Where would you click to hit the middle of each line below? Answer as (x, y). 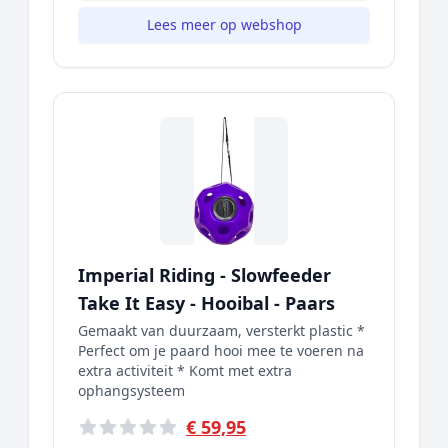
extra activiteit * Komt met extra (185, 370)
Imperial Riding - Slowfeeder (204, 275)
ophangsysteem (131, 390)
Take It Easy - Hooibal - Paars (206, 303)
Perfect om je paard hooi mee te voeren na (221, 350)
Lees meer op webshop (224, 24)
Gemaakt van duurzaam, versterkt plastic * (221, 330)
